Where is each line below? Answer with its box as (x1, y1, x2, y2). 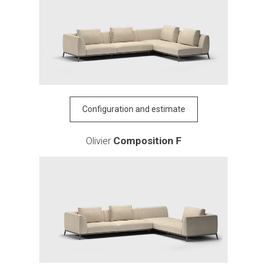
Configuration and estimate (82, 104, 185, 114)
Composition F (113, 134, 182, 147)
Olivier (85, 134, 113, 147)
